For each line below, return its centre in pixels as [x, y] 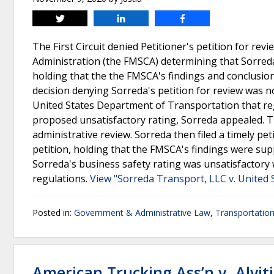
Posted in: [53, 213]
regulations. [61, 179]
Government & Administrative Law [142, 213]
